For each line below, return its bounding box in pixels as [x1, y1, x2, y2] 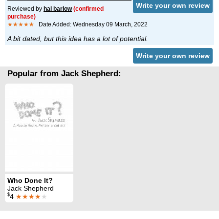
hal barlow [44, 5, 72, 13]
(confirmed [73, 5, 104, 13]
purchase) [7, 13, 36, 21]
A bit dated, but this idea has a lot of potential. [7, 35, 148, 43]
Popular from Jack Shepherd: [7, 69, 121, 79]
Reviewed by [7, 5, 44, 13]
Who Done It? [7, 176, 53, 184]
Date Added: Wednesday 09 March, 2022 [34, 21, 148, 28]
